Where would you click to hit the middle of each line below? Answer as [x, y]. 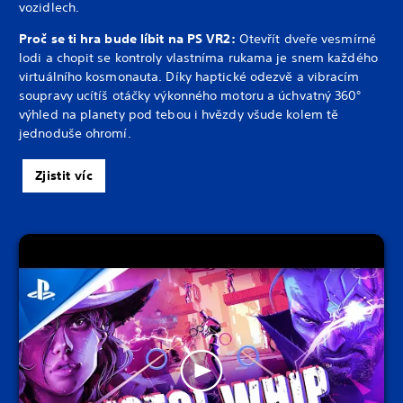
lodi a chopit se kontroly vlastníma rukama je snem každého [198, 58]
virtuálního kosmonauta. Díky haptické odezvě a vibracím [189, 77]
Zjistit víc [64, 176]
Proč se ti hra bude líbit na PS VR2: [129, 39]
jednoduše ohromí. [75, 134]
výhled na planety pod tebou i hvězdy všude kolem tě [179, 115]
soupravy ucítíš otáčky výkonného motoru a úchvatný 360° [190, 96]
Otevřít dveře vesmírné [307, 39]
